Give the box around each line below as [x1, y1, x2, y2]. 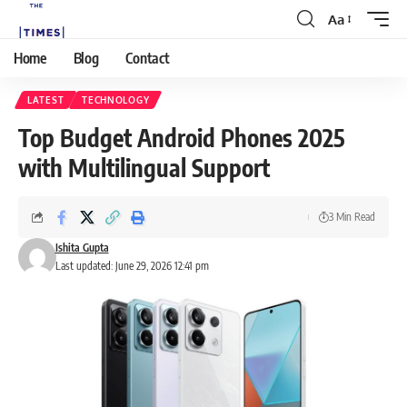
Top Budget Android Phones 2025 [18, 123, 344, 153]
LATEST [27, 94, 65, 105]
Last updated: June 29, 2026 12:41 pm [55, 259, 209, 273]
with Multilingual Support [18, 153, 270, 183]
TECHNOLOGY [82, 94, 150, 105]
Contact [125, 49, 170, 67]
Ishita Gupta [55, 241, 109, 254]
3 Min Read [329, 210, 375, 223]
